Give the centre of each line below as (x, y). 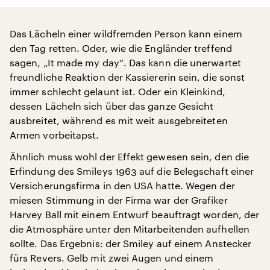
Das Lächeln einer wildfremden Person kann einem (126, 33)
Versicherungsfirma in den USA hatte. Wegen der (122, 185)
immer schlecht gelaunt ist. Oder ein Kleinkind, (118, 91)
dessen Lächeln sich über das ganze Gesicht (112, 106)
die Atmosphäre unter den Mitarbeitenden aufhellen (130, 229)
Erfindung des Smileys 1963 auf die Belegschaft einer (132, 171)
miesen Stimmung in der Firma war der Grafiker (119, 200)
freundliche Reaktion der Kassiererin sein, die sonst (127, 77)
